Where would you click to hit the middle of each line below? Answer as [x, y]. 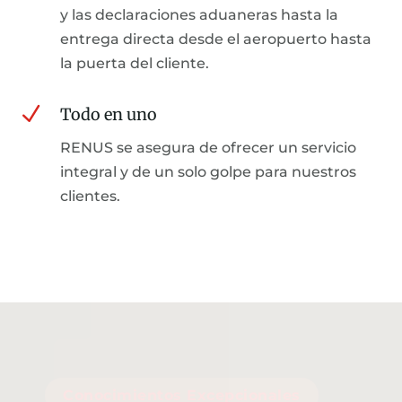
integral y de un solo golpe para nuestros [208, 171]
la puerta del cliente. [135, 63]
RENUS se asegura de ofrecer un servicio [208, 147]
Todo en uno [109, 114]
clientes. [90, 196]
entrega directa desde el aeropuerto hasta [216, 39]
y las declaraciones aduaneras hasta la [199, 14]
